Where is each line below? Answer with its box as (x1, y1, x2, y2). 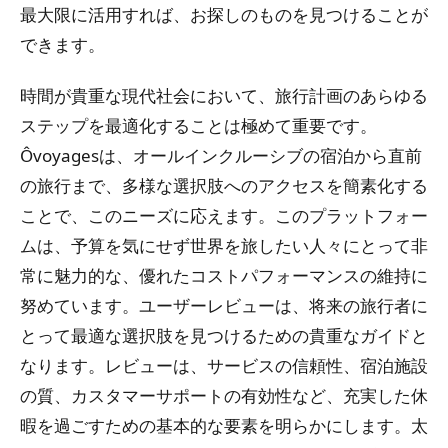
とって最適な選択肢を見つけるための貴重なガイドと (20, 324, 428, 348)
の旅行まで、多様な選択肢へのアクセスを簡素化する (20, 174, 428, 198)
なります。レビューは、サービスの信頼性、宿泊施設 (20, 354, 428, 378)
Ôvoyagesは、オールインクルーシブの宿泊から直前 (20, 144, 422, 168)
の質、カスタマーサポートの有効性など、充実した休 (20, 384, 428, 408)
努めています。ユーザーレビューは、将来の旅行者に (20, 294, 428, 318)
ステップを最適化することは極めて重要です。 (20, 114, 377, 138)
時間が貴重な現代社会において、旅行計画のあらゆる (20, 84, 428, 108)
